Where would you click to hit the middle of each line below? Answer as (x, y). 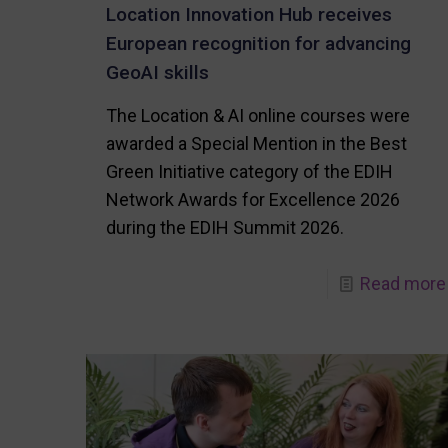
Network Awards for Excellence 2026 (252, 200)
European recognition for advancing (258, 44)
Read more (402, 284)
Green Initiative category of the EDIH (249, 172)
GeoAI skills (157, 73)
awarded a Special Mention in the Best (256, 144)
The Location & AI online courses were (257, 116)
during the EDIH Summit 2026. (224, 228)
